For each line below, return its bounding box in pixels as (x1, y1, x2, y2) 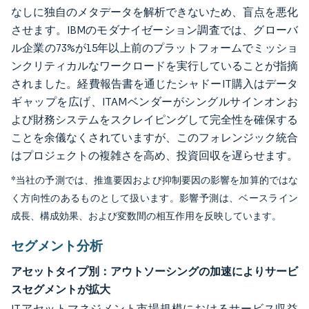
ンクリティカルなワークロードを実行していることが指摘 (11, 59, 298, 72)
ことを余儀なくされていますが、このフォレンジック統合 (11, 131, 298, 144)
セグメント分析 (11, 237, 103, 254)
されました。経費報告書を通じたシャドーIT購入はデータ (11, 77, 298, 90)
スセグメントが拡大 (11, 282, 110, 296)
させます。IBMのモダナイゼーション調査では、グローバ (11, 23, 298, 37)
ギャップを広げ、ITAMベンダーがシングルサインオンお (11, 95, 298, 108)
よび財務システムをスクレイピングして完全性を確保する (11, 113, 298, 126)
